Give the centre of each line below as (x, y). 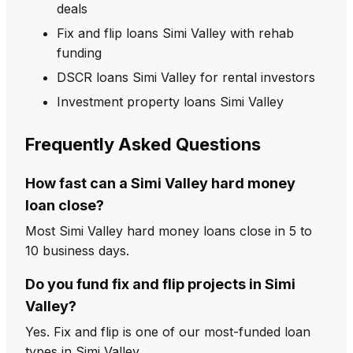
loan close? (65, 205)
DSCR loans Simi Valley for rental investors (186, 77)
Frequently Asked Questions (143, 144)
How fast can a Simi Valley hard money (160, 183)
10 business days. (77, 251)
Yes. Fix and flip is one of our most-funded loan (168, 332)
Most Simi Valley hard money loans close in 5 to (169, 231)
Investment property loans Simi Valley (170, 101)
